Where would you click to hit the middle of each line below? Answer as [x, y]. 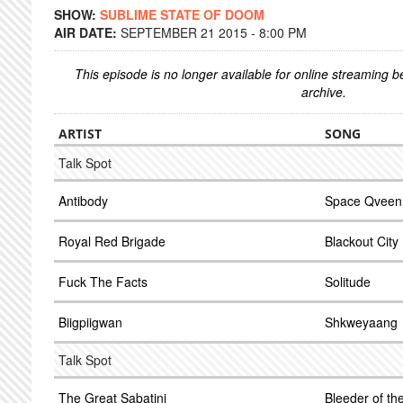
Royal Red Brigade [112, 241]
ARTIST [80, 134]
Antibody [83, 201]
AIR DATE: [87, 32]
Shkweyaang [361, 322]
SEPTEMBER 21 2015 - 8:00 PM [214, 32]
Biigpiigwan [90, 322]
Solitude [348, 282]
